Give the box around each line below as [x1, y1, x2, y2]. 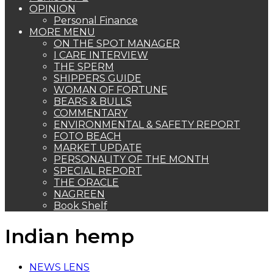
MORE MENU [29, 26, 95, 38]
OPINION [29, 3, 76, 15]
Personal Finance [54, 15, 138, 26]
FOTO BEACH [54, 130, 121, 142]
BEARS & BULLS [54, 96, 132, 107]
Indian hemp [5, 224, 134, 249]
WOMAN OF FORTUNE [54, 84, 168, 96]
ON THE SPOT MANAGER [54, 38, 180, 49]
